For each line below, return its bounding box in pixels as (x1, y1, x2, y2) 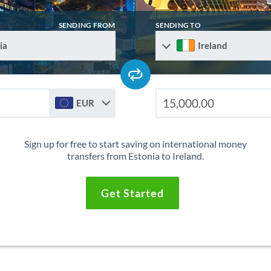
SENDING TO (155, 21, 201, 30)
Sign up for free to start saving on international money (24, 138, 247, 150)
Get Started (100, 186, 164, 200)
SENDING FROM (58, 21, 116, 30)
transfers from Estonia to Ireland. (67, 150, 204, 162)
